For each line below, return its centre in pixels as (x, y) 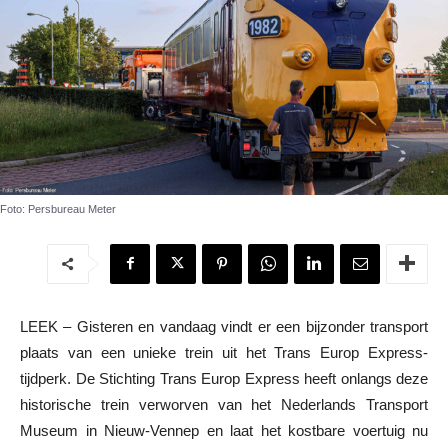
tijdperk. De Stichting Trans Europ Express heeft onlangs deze (224, 378)
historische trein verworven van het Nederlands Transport (224, 404)
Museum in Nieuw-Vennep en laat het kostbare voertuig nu (224, 430)
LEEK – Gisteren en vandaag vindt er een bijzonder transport (224, 326)
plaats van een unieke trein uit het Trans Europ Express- (224, 352)
